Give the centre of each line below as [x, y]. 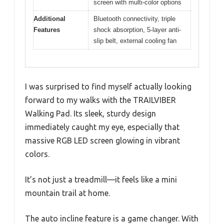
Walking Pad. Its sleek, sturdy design [90, 113]
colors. [37, 154]
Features [47, 30]
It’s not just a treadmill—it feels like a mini [101, 179]
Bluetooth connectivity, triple [134, 19]
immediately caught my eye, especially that [102, 127]
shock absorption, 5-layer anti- [137, 30]
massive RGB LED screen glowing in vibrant [102, 140]
